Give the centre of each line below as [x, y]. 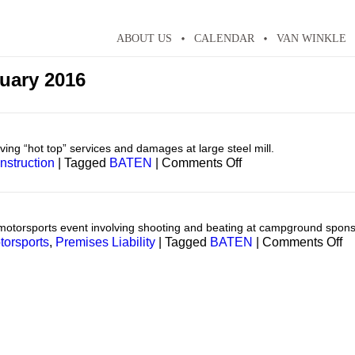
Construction [277, 176]
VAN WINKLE [311, 38]
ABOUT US [144, 38]
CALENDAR [224, 38]
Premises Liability [105, 242]
